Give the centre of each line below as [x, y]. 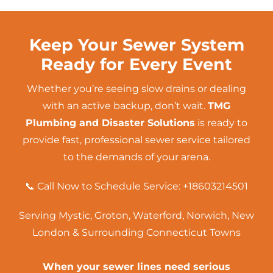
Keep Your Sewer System [136, 44]
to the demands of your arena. [136, 157]
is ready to [221, 122]
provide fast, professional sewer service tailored [136, 140]
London [51, 232]
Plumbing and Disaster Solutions [110, 122]
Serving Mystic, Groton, [76, 215]
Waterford [158, 215]
